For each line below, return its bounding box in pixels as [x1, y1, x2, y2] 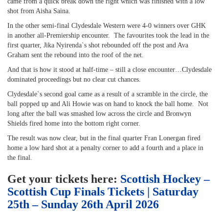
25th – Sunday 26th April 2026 [7, 198, 159, 211]
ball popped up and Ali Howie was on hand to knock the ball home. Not [7, 100, 208, 108]
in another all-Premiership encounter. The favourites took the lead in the [7, 32, 209, 39]
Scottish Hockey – [120, 173, 210, 185]
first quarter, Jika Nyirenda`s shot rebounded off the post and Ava [7, 42, 188, 49]
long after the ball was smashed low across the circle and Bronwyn [7, 110, 191, 117]
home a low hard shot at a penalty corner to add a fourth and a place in [7, 144, 203, 152]
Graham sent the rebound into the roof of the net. [7, 51, 144, 59]
